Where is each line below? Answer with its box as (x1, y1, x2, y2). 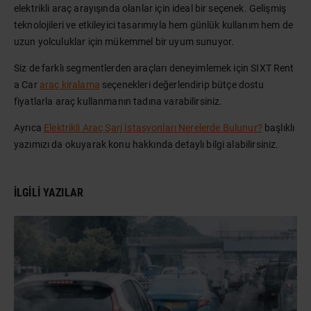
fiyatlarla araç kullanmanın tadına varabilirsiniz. (14, 96, 223, 107)
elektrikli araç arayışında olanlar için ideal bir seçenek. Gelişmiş (14, 3, 287, 14)
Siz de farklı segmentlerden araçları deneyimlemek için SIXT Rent (14, 62, 294, 74)
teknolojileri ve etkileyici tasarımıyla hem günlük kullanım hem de (14, 19, 293, 31)
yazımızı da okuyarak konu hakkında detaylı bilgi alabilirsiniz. (14, 139, 279, 150)
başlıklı (262, 122, 295, 133)
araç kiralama (39, 79, 100, 90)
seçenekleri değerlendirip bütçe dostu (99, 79, 264, 90)
